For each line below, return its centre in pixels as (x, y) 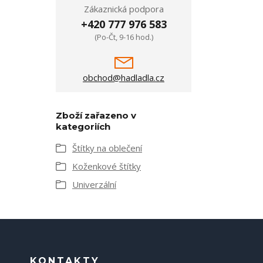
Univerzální (94, 185)
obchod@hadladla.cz (124, 78)
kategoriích (83, 127)
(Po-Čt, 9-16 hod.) (124, 37)
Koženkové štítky (107, 166)
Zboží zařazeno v (96, 116)
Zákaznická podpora (124, 9)
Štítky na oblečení (107, 148)
